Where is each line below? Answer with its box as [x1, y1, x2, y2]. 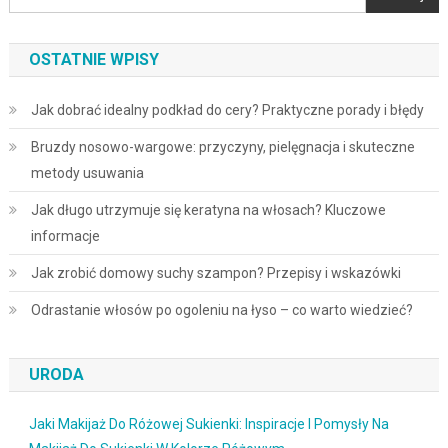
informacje [30, 227, 100, 244]
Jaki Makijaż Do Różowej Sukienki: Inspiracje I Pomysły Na [28, 415, 389, 432]
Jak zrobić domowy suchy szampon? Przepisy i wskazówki [30, 264, 401, 281]
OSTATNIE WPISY [28, 49, 159, 69]
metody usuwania [30, 164, 144, 181]
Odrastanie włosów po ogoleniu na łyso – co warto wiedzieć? [30, 301, 413, 318]
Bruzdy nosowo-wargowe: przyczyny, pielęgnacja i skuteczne [30, 138, 415, 155]
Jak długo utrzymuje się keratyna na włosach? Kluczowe [30, 201, 386, 218]
